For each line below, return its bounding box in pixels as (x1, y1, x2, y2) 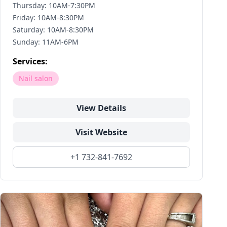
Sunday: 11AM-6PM (13, 37, 79, 47)
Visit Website (75, 127, 127, 138)
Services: (13, 56, 48, 67)
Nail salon (19, 73, 53, 83)
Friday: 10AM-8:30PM (13, 13, 84, 22)
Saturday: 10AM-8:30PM (13, 25, 94, 34)
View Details (77, 102, 126, 113)
